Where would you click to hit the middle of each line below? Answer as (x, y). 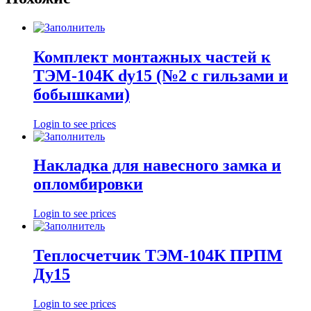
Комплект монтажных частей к (152, 57)
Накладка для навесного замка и (157, 166)
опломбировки (88, 184)
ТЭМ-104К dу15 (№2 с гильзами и (161, 75)
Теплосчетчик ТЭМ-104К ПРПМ (158, 256)
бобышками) (82, 94)
